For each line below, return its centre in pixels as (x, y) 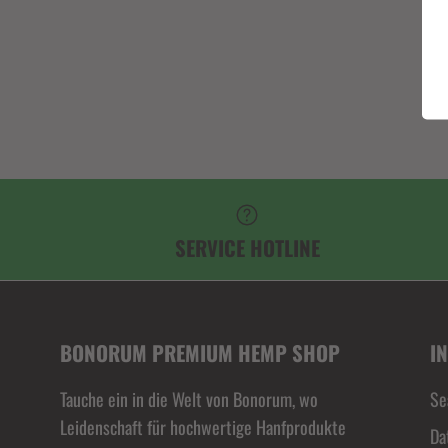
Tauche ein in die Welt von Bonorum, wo (189, 399)
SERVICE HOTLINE (247, 248)
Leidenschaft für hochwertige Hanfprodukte (203, 427)
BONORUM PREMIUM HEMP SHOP (200, 353)
